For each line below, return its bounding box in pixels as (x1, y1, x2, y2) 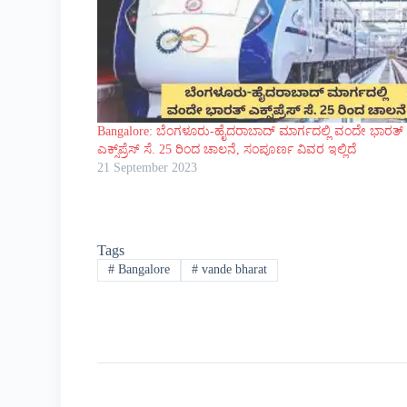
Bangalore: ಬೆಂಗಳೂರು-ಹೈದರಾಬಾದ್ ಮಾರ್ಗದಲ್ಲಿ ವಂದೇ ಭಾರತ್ (97, 124, 404, 139)
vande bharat (197, 263, 267, 277)
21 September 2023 (97, 161, 198, 175)
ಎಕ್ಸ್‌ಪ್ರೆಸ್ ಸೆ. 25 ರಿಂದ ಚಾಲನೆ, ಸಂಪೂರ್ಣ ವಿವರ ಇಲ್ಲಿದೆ (97, 143, 357, 157)
